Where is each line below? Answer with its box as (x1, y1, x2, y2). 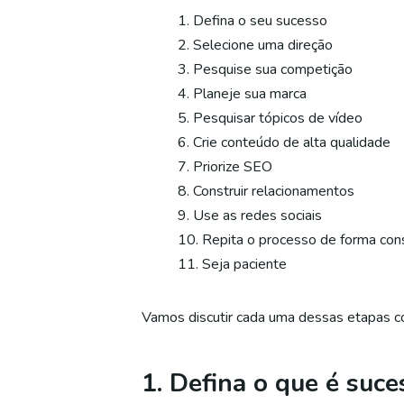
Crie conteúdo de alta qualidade (193, 133, 390, 152)
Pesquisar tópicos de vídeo (193, 108, 363, 128)
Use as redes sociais (193, 206, 322, 225)
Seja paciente (202, 254, 287, 274)
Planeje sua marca (193, 84, 307, 104)
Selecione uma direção (193, 35, 333, 55)
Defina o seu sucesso (193, 11, 327, 31)
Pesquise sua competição (193, 60, 353, 79)
